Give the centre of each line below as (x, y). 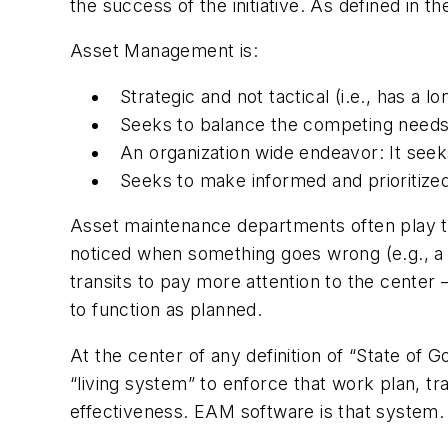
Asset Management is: (164, 51)
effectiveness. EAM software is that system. (257, 411)
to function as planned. (166, 310)
